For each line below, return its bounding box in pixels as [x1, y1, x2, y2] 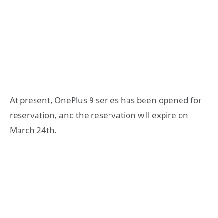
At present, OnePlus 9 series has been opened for [10, 94, 201, 106]
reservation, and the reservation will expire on [10, 109, 188, 121]
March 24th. [10, 124, 57, 136]
